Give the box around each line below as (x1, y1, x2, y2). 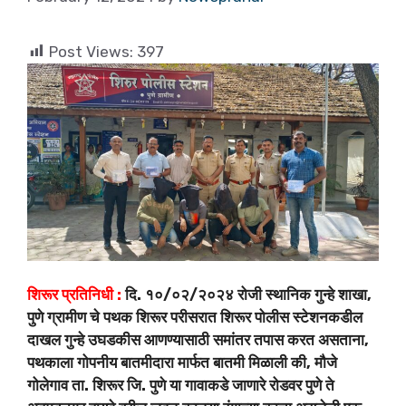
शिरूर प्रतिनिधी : (27, 285, 121, 304)
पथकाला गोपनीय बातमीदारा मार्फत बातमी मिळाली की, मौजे (27, 353, 337, 372)
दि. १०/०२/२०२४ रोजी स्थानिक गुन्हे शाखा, (121, 285, 372, 304)
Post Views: (49, 42, 133, 61)
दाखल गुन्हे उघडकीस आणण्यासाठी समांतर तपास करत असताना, (27, 331, 369, 350)
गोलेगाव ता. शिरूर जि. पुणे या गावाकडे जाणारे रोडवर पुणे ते (27, 376, 334, 395)
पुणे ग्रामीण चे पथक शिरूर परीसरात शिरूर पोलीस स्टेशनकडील (27, 308, 362, 327)
